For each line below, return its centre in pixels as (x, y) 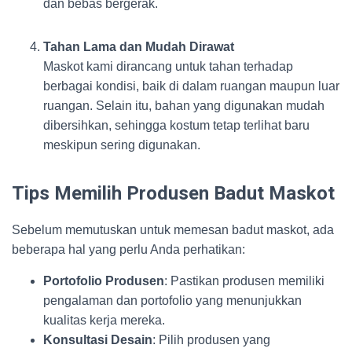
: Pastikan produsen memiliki (244, 281)
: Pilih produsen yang (211, 340)
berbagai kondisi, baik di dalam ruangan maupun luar (191, 86)
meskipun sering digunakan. (122, 145)
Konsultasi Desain (98, 340)
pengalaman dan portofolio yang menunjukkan (172, 301)
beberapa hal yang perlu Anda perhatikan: (128, 249)
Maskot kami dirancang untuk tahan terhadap (168, 66)
